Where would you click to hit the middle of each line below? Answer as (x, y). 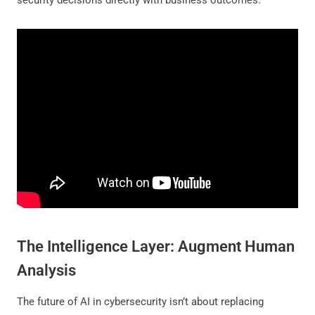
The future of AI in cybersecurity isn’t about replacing (140, 301)
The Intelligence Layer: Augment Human (156, 246)
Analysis (46, 270)
